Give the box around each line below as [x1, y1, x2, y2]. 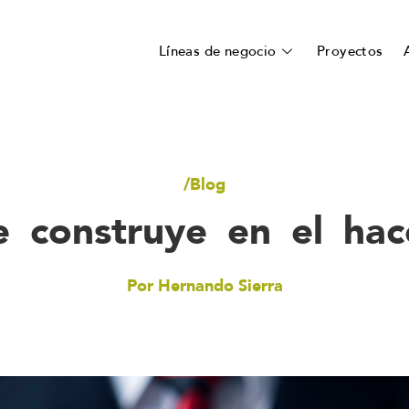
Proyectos [316, 43, 383, 59]
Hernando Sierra [157, 276, 283, 295]
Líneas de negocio [158, 43, 277, 59]
